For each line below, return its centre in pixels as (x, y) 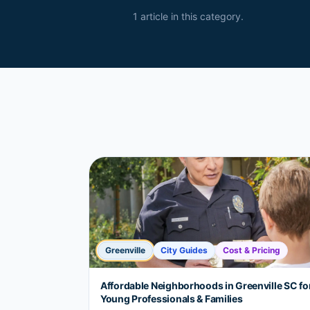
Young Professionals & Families (172, 299)
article (153, 16)
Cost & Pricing (252, 250)
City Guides (184, 250)
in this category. (206, 16)
